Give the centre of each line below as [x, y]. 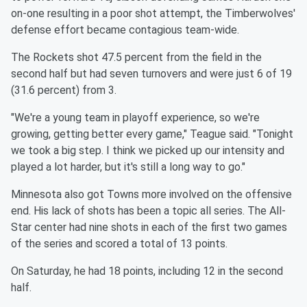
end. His [30, 211]
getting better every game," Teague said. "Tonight [173, 134]
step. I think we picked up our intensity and [182, 151]
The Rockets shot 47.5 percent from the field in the [136, 58]
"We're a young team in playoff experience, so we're [135, 118]
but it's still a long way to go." [175, 167]
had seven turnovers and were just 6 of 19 [191, 74]
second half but [49, 74]
